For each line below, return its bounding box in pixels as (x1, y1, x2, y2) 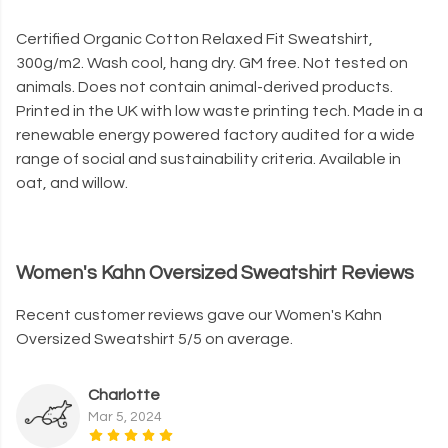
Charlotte (88, 387, 160, 404)
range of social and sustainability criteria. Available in (16, 151, 401, 168)
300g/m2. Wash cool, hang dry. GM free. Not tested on (16, 55, 408, 72)
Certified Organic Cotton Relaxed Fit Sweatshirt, (16, 31, 373, 48)
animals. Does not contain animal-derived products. (16, 79, 393, 96)
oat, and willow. (16, 175, 128, 192)
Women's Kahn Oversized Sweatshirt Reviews (16, 263, 414, 284)
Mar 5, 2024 (88, 410, 162, 425)
